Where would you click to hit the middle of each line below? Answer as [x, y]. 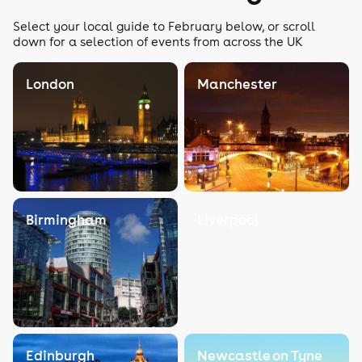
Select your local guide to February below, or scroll [164, 26]
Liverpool [228, 220]
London [50, 84]
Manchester [237, 84]
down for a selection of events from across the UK [158, 42]
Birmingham [66, 220]
